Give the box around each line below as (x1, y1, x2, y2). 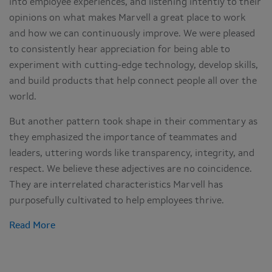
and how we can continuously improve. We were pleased (9, 29, 255, 39)
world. (9, 92, 36, 103)
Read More (9, 221, 55, 231)
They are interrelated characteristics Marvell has (9, 180, 223, 191)
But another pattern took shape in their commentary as (9, 117, 257, 127)
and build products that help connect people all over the (9, 76, 257, 87)
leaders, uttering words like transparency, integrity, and (9, 149, 254, 159)
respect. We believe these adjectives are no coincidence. (9, 165, 252, 175)
